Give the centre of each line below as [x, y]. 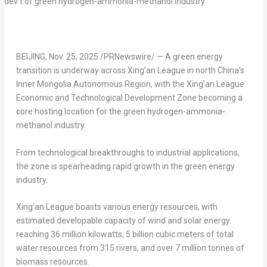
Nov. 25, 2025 [73, 57]
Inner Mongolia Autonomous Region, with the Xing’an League [130, 84]
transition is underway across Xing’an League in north [117, 71]
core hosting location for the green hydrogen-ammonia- [120, 112]
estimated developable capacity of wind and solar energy [123, 221]
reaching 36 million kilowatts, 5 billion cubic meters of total [125, 235]
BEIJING [30, 57]
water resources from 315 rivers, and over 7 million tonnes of [130, 248]
